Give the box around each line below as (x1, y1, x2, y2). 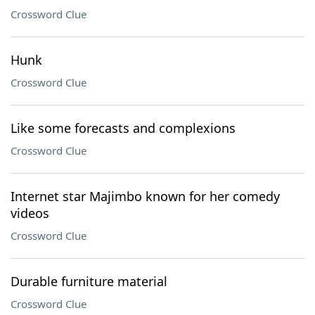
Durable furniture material (11, 273, 167, 290)
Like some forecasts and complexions (11, 120, 236, 136)
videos (11, 205, 49, 221)
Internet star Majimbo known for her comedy (11, 188, 280, 205)
